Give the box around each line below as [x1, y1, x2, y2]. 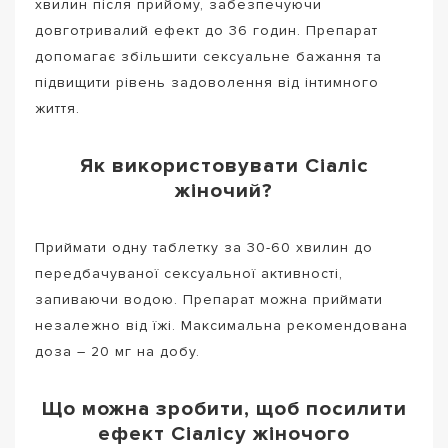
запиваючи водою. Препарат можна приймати [35, 290, 383, 308]
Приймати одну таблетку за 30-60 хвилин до [35, 238, 373, 256]
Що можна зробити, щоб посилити [41, 396, 407, 422]
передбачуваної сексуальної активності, [35, 264, 343, 282]
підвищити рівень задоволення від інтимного [35, 73, 379, 91]
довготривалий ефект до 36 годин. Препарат [35, 21, 378, 39]
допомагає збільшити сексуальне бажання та [35, 47, 382, 65]
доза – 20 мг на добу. [35, 342, 200, 360]
